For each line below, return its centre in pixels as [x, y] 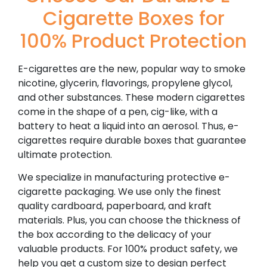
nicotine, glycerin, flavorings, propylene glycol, [125, 83]
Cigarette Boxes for [133, 18]
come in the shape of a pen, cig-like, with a [118, 111]
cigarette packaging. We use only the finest [119, 192]
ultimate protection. [66, 154]
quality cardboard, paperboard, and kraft [115, 206]
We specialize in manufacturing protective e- [124, 178]
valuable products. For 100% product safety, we [128, 249]
